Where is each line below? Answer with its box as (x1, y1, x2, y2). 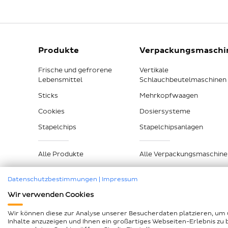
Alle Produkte (38, 150, 83, 158)
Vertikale (139, 66, 168, 74)
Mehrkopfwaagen (139, 91, 198, 100)
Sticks (38, 91, 58, 100)
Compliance (139, 208, 179, 217)
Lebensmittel (38, 75, 82, 84)
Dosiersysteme (139, 107, 190, 116)
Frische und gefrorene (38, 66, 112, 74)
